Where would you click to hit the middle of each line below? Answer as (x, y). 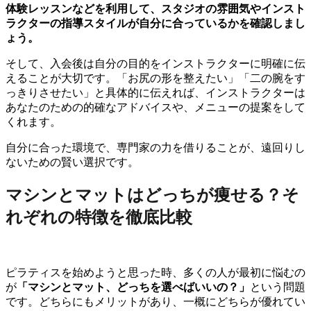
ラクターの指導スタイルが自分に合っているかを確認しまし (155, 24)
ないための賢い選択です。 (72, 162)
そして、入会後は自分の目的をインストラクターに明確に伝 (155, 64)
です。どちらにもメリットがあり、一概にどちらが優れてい (155, 301)
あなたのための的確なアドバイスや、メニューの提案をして (155, 108)
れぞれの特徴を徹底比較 (99, 218)
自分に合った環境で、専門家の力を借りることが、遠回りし (155, 148)
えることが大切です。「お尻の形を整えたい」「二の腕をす (155, 78)
